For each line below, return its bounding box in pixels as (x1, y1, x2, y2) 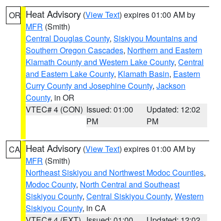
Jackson (156, 80, 185, 91)
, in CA (82, 202, 106, 214)
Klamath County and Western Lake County (26, 56, 174, 68)
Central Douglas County (26, 33, 110, 44)
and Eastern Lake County (26, 68, 114, 79)
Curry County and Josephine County (26, 80, 152, 91)
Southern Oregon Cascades (26, 44, 123, 56)
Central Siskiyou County (86, 190, 171, 202)
